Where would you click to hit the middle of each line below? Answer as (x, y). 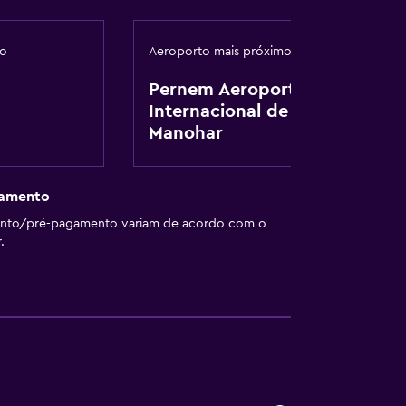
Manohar (185, 133)
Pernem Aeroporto (227, 90)
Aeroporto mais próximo (220, 52)
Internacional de (218, 111)
